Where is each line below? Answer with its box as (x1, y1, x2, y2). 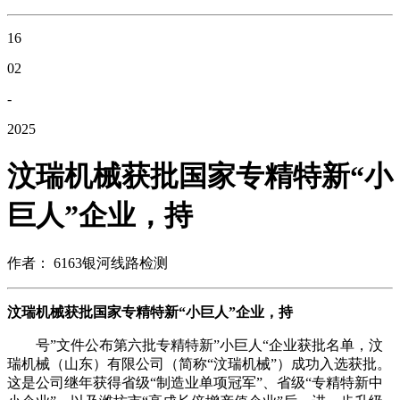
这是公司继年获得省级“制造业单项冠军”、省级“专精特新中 (7, 375, 383, 391)
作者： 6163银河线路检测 (7, 255, 168, 271)
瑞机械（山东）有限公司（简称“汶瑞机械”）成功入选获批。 (7, 356, 391, 372)
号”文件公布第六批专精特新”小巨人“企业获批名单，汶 (7, 337, 383, 354)
